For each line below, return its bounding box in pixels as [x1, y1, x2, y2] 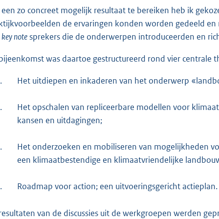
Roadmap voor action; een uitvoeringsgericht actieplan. [17, 180, 218, 192]
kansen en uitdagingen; [17, 114, 102, 126]
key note [1, 31, 27, 42]
